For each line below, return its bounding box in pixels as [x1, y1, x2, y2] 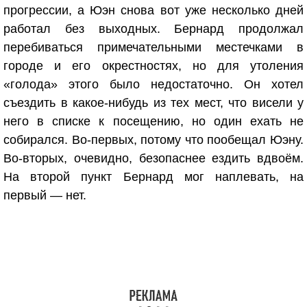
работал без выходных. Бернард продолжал [3, 22, 304, 36]
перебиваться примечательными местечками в [3, 40, 304, 54]
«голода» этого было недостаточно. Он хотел [3, 77, 304, 91]
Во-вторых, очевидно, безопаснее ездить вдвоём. [3, 151, 304, 165]
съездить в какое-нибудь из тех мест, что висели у [3, 96, 304, 110]
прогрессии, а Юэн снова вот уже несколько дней [3, 3, 304, 17]
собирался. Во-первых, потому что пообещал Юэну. [3, 133, 304, 147]
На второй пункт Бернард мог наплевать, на [3, 170, 304, 184]
